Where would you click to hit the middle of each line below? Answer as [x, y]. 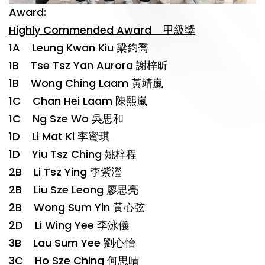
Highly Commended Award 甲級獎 [102, 30]
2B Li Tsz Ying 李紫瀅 [65, 172]
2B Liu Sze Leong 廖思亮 [74, 190]
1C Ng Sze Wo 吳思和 [66, 119]
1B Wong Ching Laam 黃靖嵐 [86, 83]
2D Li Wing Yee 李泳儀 [69, 225]
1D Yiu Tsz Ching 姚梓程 [73, 154]
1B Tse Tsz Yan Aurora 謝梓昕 [88, 66]
